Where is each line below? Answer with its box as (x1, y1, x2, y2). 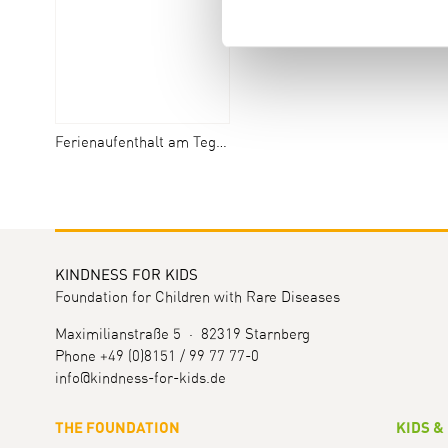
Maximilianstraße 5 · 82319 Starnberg (54, 327, 310, 342)
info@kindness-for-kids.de (54, 371, 226, 386)
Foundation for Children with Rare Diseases (54, 290, 340, 305)
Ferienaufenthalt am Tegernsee (54, 134, 216, 150)
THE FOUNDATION (54, 421, 180, 436)
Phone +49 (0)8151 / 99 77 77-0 (54, 349, 259, 364)
